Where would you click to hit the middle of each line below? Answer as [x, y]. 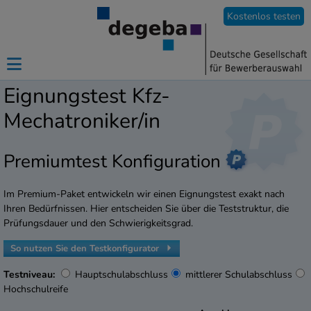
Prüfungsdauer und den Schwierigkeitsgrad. [98, 224]
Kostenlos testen [264, 16]
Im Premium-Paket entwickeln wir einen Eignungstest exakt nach [144, 194]
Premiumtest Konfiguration [115, 161]
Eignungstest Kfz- [87, 96]
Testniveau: [29, 275]
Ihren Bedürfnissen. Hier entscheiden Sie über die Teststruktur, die [146, 209]
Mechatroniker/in [82, 121]
